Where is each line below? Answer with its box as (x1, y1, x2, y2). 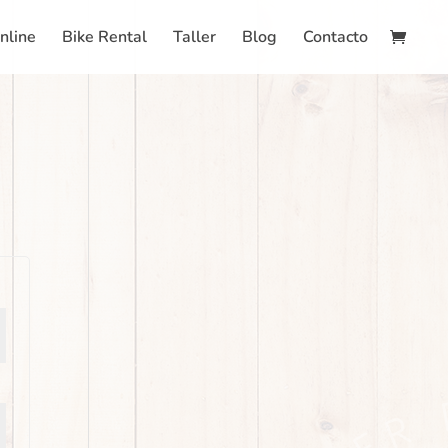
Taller (173, 26, 216, 48)
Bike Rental (62, 26, 147, 48)
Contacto (303, 26, 368, 48)
